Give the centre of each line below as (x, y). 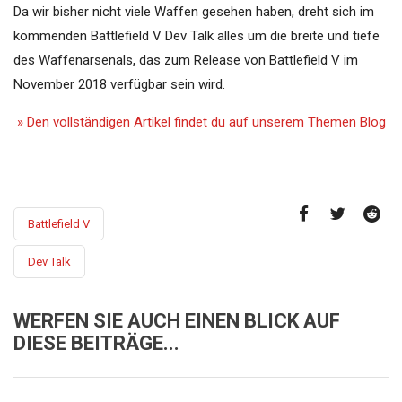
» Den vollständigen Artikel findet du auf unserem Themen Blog (200, 122)
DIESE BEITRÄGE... (96, 344)
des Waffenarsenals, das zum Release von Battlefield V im (186, 61)
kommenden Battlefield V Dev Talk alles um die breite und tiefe (197, 36)
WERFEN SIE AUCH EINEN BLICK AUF (177, 321)
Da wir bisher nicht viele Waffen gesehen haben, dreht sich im (194, 12)
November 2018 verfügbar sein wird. (119, 85)
